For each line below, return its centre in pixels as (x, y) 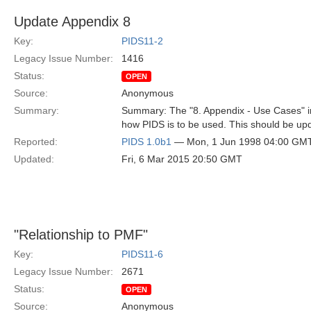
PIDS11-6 (142, 254)
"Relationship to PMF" (81, 235)
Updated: (34, 159)
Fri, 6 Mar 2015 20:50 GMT (182, 159)
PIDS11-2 (142, 41)
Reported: (36, 142)
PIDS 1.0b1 (146, 142)
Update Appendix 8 (72, 22)
